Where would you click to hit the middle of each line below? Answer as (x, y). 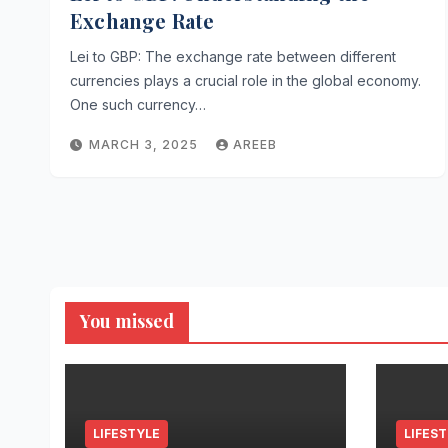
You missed (127, 321)
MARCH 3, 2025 (145, 144)
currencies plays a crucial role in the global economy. (245, 80)
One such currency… (138, 104)
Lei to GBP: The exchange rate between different (233, 56)
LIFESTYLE (126, 433)
